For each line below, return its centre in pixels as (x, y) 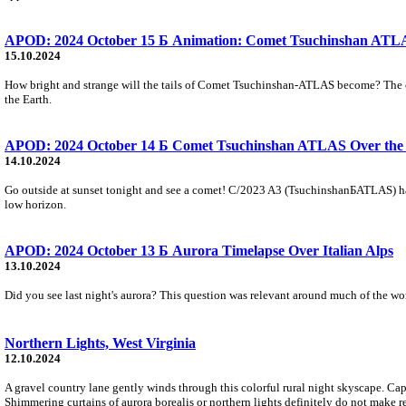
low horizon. (35, 204)
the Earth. (28, 99)
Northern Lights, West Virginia (100, 343)
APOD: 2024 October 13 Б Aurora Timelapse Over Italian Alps (199, 250)
